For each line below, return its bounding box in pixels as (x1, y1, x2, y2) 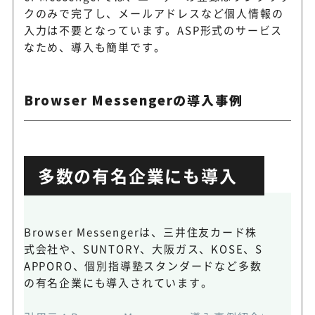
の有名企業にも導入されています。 (23, 274, 213, 290)
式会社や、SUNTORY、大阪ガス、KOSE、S (23, 240, 263, 256)
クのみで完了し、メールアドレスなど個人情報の (23, 5, 284, 20)
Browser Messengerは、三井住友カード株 (23, 224, 258, 239)
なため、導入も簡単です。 (23, 39, 166, 54)
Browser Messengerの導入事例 (23, 90, 243, 109)
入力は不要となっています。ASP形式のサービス (23, 22, 283, 37)
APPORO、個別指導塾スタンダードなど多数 (23, 257, 262, 273)
